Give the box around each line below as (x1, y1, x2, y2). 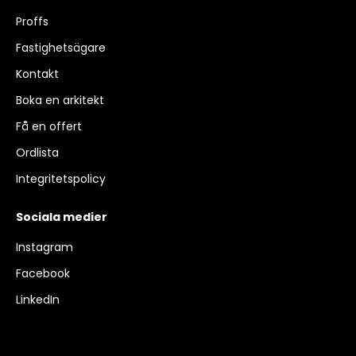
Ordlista (16, 145, 59, 161)
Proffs (16, 14, 48, 29)
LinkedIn (16, 292, 60, 308)
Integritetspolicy (16, 171, 106, 187)
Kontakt (16, 66, 59, 82)
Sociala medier (16, 209, 107, 225)
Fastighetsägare (16, 40, 106, 56)
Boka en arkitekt (16, 92, 104, 108)
